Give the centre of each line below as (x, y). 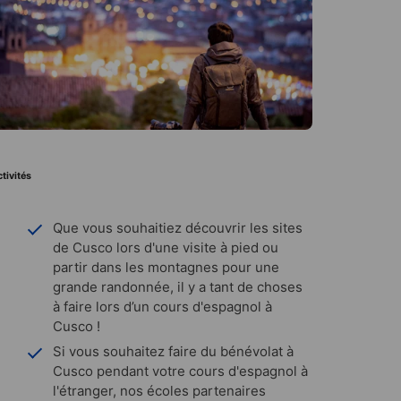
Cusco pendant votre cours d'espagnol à (180, 371)
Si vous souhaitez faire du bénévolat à (173, 351)
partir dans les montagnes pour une (166, 267)
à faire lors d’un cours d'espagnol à (162, 306)
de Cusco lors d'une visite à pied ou (166, 247)
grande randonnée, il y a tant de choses (178, 286)
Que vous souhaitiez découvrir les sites (178, 227)
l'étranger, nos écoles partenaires (159, 390)
